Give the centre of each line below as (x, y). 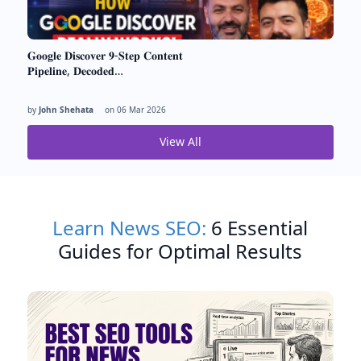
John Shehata (66, 109)
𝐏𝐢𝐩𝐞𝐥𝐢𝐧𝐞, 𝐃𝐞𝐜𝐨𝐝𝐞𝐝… (75, 70)
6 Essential (257, 227)
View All (180, 141)
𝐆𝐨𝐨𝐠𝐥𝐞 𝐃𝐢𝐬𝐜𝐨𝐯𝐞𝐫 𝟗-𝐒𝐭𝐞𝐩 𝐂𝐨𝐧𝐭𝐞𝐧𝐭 (105, 55)
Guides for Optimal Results (180, 251)
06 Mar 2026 (141, 109)
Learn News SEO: (130, 227)
